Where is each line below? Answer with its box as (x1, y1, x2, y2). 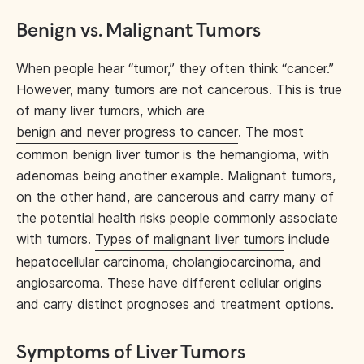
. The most (238, 123, 304, 140)
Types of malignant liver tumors (95, 231, 284, 247)
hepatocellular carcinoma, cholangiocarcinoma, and (16, 253, 322, 270)
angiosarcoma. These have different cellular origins (16, 275, 322, 291)
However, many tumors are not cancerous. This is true (16, 81, 342, 97)
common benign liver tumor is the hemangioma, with (16, 146, 329, 162)
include (284, 231, 330, 247)
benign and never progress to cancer (16, 123, 238, 140)
